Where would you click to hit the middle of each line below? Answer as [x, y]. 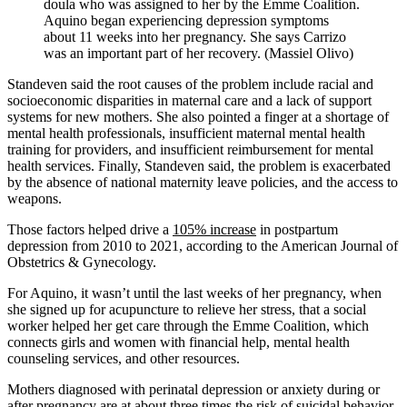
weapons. [35, 198]
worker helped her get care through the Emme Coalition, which [188, 325]
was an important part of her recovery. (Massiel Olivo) [199, 53]
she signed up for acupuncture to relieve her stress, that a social [187, 309]
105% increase [214, 229]
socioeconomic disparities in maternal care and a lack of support [189, 100]
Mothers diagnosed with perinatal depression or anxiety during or [194, 389]
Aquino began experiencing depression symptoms [186, 20]
